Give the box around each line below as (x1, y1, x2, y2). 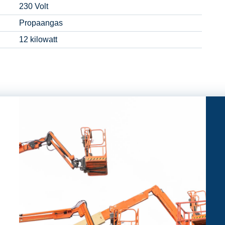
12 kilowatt (19, 35, 57, 44)
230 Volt (19, 2, 48, 11)
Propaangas (19, 19, 63, 28)
